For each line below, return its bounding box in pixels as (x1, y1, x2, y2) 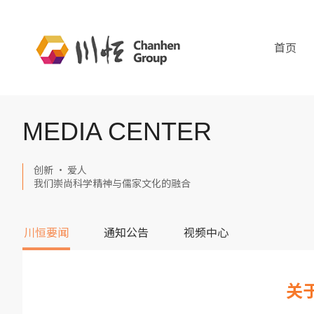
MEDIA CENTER (22, 117, 212, 146)
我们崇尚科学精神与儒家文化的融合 (34, 176, 191, 190)
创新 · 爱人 (34, 163, 87, 177)
